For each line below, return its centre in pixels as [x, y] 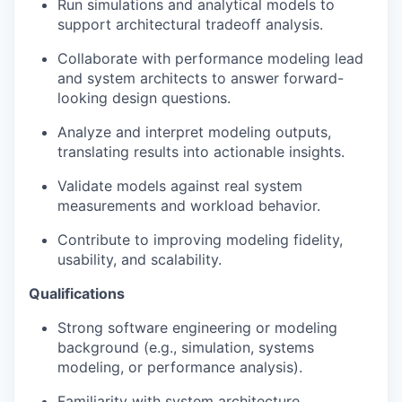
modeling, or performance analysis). [180, 367]
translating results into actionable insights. [201, 152]
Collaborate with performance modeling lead [210, 58]
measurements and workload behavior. [189, 205]
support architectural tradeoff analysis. [190, 24]
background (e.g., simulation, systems [186, 347]
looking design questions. [144, 98]
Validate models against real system [180, 186]
